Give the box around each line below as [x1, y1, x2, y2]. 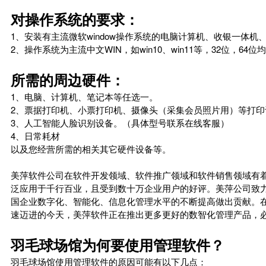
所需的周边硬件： [11, 69, 125, 90]
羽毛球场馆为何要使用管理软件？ [11, 235, 224, 255]
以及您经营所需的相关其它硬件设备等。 [11, 142, 171, 155]
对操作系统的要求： [11, 9, 139, 29]
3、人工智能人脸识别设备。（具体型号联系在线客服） [11, 116, 229, 129]
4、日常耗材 [11, 129, 60, 142]
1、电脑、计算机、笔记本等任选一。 [11, 90, 158, 103]
